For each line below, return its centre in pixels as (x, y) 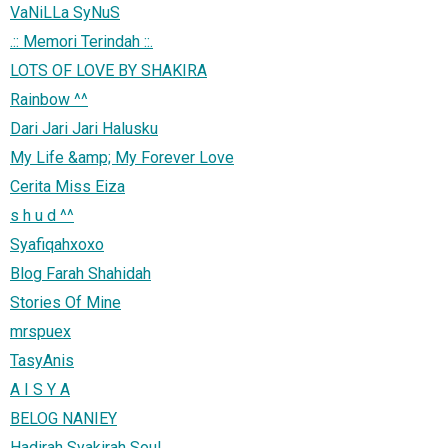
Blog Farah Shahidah (80, 273)
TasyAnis (42, 360)
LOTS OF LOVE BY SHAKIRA (108, 70)
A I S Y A (40, 389)
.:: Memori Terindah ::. (81, 41)
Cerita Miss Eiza (67, 186)
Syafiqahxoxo (57, 244)
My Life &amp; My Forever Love (122, 157)
